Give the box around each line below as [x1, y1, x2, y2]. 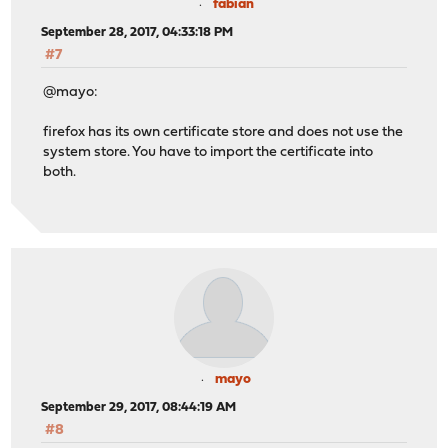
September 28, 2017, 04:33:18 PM [41, 26, 234, 40]
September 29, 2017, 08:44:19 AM [41, 401, 237, 415]
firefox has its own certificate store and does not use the [43, 124, 404, 140]
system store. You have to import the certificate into [43, 144, 374, 160]
